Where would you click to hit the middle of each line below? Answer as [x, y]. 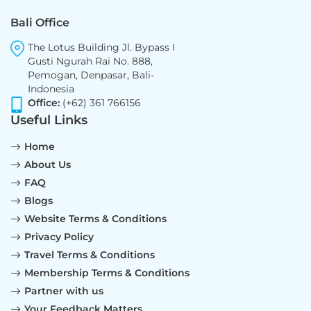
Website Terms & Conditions [95, 219]
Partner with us [64, 291]
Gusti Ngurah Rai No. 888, [90, 61]
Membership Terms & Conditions [107, 273]
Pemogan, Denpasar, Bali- [91, 75]
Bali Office [40, 23]
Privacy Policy [59, 237]
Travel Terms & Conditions [90, 255]
